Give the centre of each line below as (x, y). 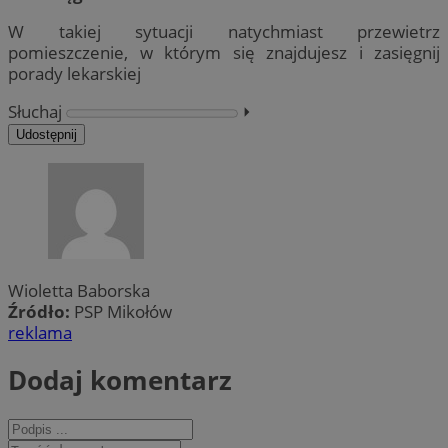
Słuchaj (35, 112)
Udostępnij (46, 135)
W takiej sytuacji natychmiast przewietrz (224, 32)
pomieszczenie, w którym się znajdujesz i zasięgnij (224, 53)
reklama (40, 332)
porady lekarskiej (74, 74)
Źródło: (41, 311)
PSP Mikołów (123, 311)
